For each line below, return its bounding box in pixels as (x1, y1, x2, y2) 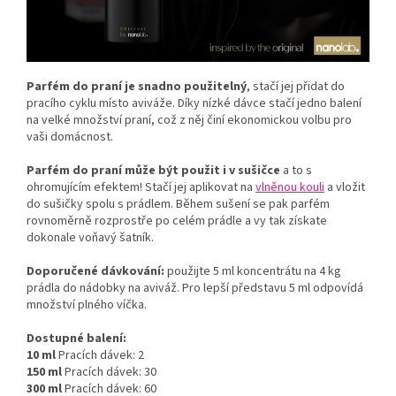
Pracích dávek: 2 (56, 346, 144, 364)
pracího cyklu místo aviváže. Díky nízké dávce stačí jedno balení (27, 94, 362, 112)
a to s (280, 161, 312, 179)
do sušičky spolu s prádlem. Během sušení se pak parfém (27, 194, 330, 213)
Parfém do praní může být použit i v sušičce (27, 161, 280, 179)
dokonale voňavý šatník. (27, 228, 154, 247)
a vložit (324, 178, 365, 196)
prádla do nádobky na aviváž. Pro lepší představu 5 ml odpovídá (27, 278, 363, 297)
